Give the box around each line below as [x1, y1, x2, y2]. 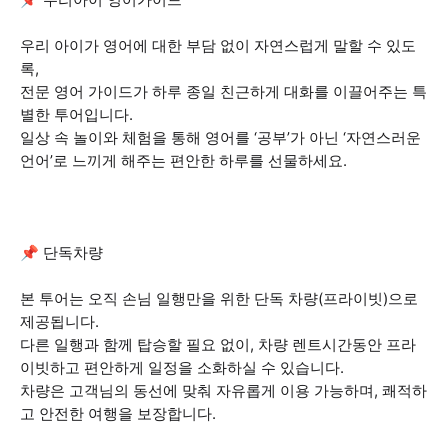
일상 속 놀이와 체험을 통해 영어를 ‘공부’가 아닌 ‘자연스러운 [20, 128, 421, 147]
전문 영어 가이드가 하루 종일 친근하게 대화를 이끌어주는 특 [20, 82, 427, 101]
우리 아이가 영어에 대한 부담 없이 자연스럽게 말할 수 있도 [20, 36, 416, 55]
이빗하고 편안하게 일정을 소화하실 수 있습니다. [20, 358, 344, 377]
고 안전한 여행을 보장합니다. [20, 404, 216, 423]
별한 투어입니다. [20, 105, 133, 124]
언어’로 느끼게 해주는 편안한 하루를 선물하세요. [20, 151, 347, 170]
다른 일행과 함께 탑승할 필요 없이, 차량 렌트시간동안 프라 [20, 335, 416, 354]
